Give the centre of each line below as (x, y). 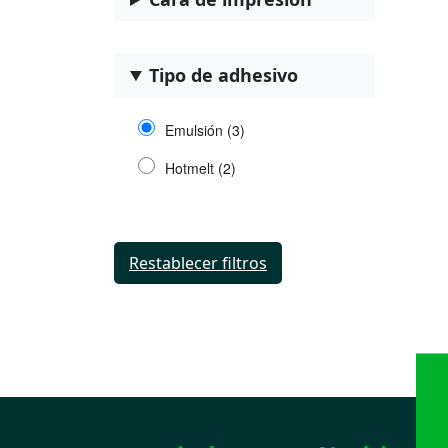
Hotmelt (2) (200, 168)
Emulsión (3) (204, 130)
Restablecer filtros (198, 263)
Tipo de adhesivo (224, 75)
